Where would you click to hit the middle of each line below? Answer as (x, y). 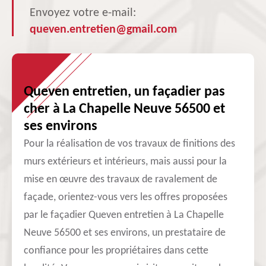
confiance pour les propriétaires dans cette (116, 251)
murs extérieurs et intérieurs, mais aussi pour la (125, 162)
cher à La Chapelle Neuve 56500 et (124, 109)
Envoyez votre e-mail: (83, 13)
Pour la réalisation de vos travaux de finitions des (129, 144)
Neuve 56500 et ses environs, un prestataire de (125, 233)
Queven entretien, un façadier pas (124, 92)
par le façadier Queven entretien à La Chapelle (124, 215)
